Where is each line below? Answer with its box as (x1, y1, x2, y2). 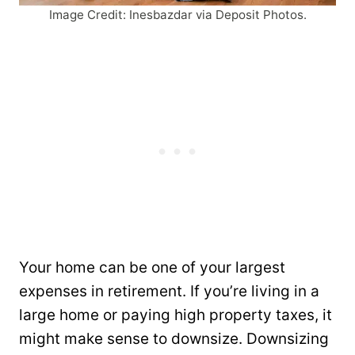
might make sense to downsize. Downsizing (19, 329, 329, 348)
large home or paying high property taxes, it (19, 305, 332, 324)
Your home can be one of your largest (19, 258, 285, 277)
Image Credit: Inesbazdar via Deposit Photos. (48, 6, 307, 22)
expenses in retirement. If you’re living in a (19, 281, 319, 300)
